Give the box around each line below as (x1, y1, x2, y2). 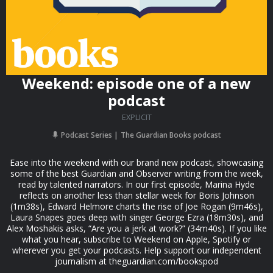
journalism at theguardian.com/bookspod (55, 255, 218, 268)
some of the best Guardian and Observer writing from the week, (10, 168, 263, 180)
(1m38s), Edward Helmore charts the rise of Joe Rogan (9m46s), (10, 200, 263, 213)
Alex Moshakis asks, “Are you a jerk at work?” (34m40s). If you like (6, 222, 267, 235)
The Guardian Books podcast (121, 130, 221, 141)
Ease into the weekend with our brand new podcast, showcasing (10, 157, 263, 169)
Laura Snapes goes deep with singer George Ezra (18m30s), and (10, 211, 263, 224)
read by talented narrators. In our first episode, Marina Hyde (18, 179, 255, 191)
